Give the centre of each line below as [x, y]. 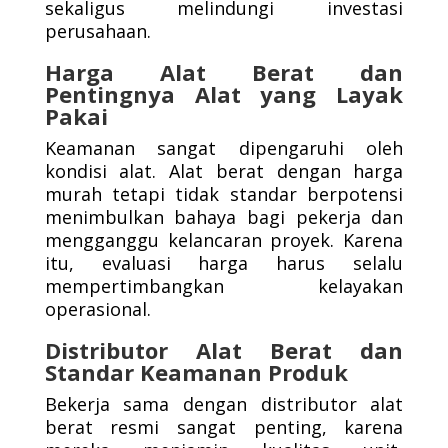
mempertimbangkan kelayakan [224, 286]
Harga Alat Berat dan [224, 72]
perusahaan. [97, 31]
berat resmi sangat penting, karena [224, 427]
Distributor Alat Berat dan [224, 350]
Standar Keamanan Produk [196, 372]
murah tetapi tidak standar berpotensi [224, 194]
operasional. [97, 309]
